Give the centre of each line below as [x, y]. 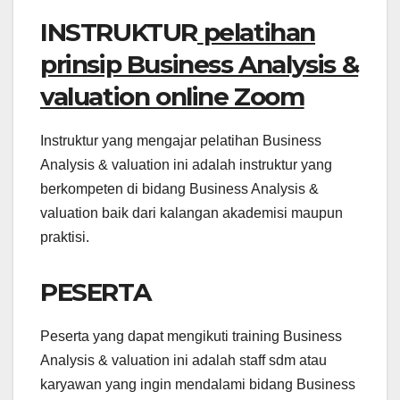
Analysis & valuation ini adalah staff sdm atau [183, 360]
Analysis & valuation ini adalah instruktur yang [186, 164]
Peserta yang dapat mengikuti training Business [191, 336]
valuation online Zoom [172, 96]
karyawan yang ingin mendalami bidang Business [198, 384]
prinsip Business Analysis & [200, 64]
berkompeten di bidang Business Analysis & [179, 188]
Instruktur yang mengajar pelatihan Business [181, 140]
